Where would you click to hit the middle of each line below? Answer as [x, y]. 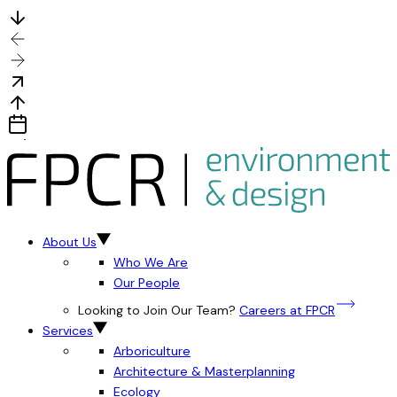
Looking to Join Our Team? [157, 311]
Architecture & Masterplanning [204, 372]
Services [68, 331]
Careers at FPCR [287, 311]
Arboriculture [152, 351]
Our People [147, 283]
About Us [70, 242]
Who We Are [151, 263]
